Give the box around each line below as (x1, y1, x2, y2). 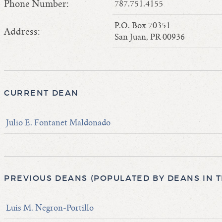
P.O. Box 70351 (114, 21, 170, 30)
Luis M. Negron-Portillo (6, 203, 94, 213)
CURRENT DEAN (4, 88, 79, 98)
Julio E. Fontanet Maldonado (6, 117, 111, 127)
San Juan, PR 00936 (114, 32, 185, 42)
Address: (4, 26, 40, 37)
